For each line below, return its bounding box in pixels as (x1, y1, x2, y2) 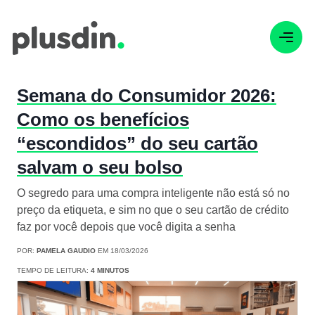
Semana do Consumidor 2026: (17, 85, 276, 107)
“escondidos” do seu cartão (17, 133, 258, 155)
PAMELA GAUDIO (37, 247, 96, 255)
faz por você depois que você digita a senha (17, 221, 236, 233)
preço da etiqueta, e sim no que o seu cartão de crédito (17, 204, 289, 217)
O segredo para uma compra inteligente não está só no (17, 187, 290, 200)
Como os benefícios (17, 109, 189, 131)
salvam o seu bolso (17, 157, 183, 179)
